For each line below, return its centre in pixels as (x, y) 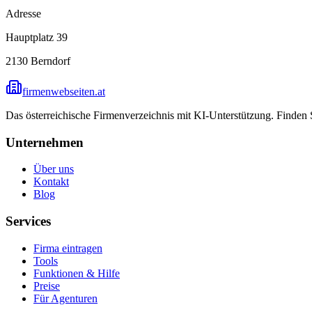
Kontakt (51, 182)
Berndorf (50, 61)
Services (28, 221)
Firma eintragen (68, 248)
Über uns (54, 169)
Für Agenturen (65, 298)
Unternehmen (45, 142)
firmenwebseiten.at (64, 91)
